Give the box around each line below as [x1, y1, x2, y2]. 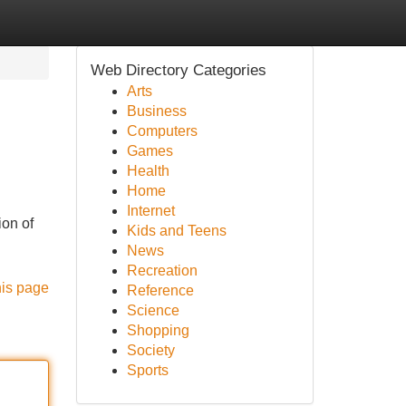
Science [126, 303, 179, 318]
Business [126, 103, 187, 119]
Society [126, 343, 175, 358]
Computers [126, 123, 198, 139]
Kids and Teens [126, 223, 227, 238]
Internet [126, 203, 175, 218]
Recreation [126, 263, 198, 278]
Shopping [126, 323, 189, 338]
